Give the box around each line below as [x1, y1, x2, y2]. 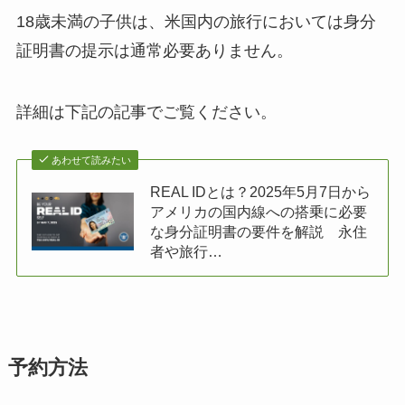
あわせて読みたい [52, 155, 132, 166]
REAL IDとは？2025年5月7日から [150, 184, 372, 201]
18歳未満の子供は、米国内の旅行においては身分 [15, 13, 376, 32]
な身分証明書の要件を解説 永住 [150, 223, 368, 240]
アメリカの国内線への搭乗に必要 [150, 203, 368, 221]
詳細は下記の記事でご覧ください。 [15, 103, 277, 122]
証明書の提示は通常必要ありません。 [15, 42, 293, 61]
